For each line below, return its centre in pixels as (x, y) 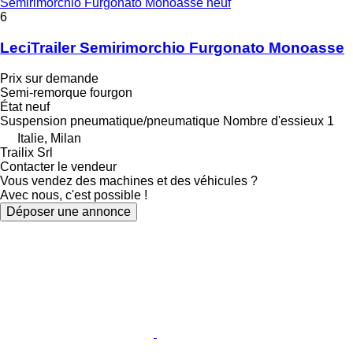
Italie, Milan (49, 138)
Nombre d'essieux (273, 121)
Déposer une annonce (69, 211)
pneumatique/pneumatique (145, 121)
